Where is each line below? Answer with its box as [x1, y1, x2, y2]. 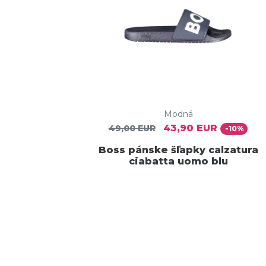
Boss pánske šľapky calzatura [98, 144, 258, 156]
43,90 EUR [163, 122, 217, 134]
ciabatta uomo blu [128, 155, 228, 167]
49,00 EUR [108, 123, 156, 134]
